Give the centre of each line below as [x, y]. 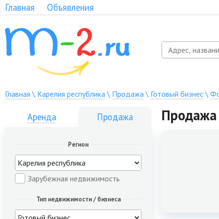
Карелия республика [71, 94]
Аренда [42, 117]
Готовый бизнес [177, 94]
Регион [78, 144]
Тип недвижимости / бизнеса [78, 199]
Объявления [70, 7]
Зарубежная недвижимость [74, 178]
